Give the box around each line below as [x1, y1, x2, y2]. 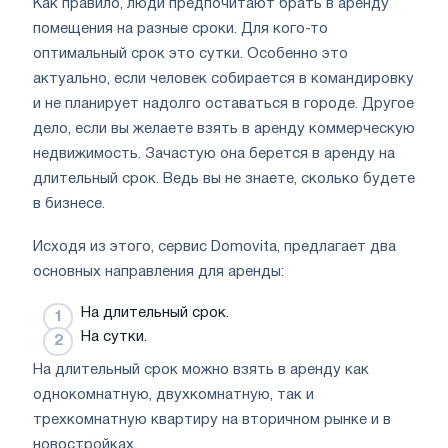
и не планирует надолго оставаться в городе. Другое [33, 96, 414, 111]
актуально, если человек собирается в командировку [33, 71, 414, 86]
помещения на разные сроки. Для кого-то [33, 21, 328, 36]
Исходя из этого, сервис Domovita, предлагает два [33, 239, 396, 254]
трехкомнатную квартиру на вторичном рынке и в [33, 412, 391, 427]
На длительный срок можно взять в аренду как [33, 362, 369, 377]
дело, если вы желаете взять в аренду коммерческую [33, 121, 415, 136]
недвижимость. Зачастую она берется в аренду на [33, 146, 395, 161]
